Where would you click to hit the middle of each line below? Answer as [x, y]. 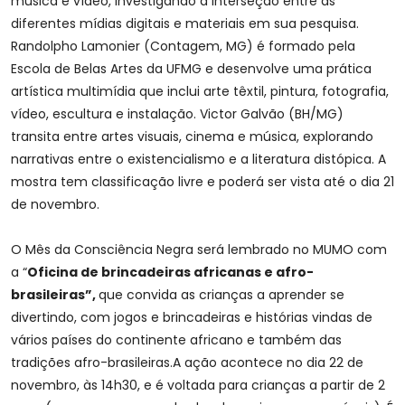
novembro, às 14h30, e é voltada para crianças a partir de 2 [198, 386]
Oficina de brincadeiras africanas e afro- [170, 273]
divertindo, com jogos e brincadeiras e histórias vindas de [192, 318]
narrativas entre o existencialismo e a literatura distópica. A [198, 160]
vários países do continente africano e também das [176, 340]
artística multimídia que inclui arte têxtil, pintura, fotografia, [200, 92]
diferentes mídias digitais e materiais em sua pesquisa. [187, 24]
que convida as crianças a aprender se [221, 295]
